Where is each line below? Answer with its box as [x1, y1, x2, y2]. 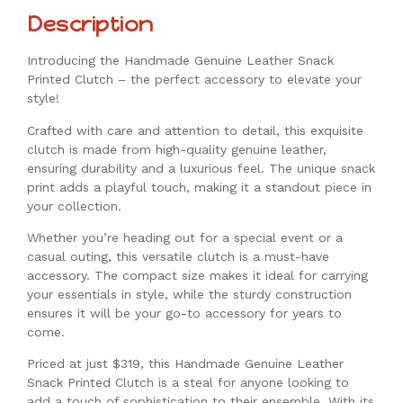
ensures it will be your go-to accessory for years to [27, 306, 342, 321]
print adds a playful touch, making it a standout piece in [27, 179, 372, 194]
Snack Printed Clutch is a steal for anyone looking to [27, 375, 349, 390]
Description [27, 11, 154, 38]
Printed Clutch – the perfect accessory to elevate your [27, 72, 362, 87]
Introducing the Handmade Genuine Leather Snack [27, 53, 334, 68]
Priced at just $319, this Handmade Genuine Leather [27, 356, 344, 372]
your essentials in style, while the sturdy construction [27, 287, 352, 302]
